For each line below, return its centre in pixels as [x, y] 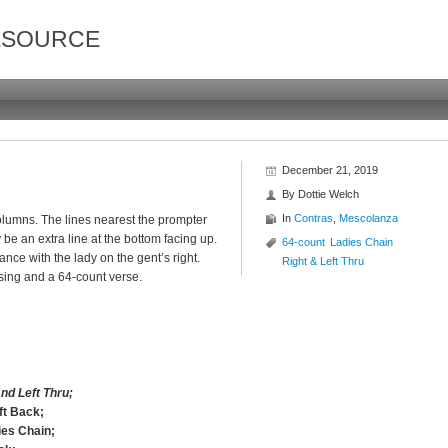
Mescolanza [368, 218]
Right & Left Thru [323, 261]
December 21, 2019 [330, 170]
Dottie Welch [328, 194]
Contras [313, 218]
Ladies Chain [361, 242]
